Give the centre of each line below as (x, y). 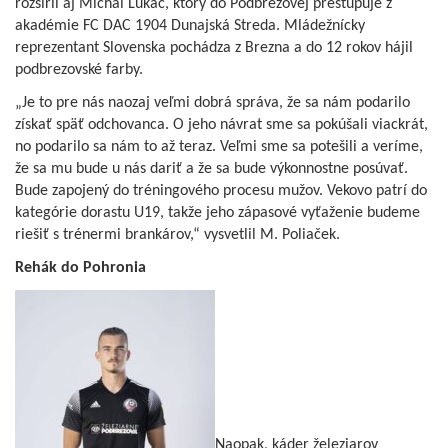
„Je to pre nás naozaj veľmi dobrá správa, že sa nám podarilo (212, 103)
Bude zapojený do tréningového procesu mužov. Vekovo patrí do (221, 191)
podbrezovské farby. (79, 70)
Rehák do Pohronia (80, 268)
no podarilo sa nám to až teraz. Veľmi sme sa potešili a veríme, (219, 147)
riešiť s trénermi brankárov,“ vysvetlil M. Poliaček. (177, 235)
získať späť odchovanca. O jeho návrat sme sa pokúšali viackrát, (221, 125)
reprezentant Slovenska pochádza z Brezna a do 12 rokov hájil (214, 48)
